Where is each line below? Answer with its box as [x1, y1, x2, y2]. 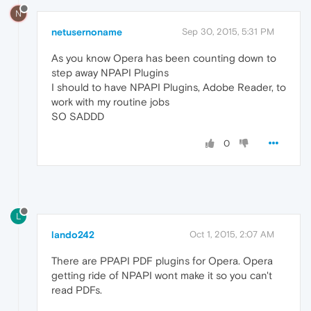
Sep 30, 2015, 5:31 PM [182, 26, 274, 37]
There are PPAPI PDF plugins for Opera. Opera [51, 254, 273, 267]
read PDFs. [51, 283, 102, 296]
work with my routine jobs [51, 95, 169, 108]
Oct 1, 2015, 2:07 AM [190, 228, 274, 239]
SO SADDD [51, 110, 104, 122]
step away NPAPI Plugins [51, 66, 169, 78]
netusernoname [51, 26, 122, 37]
